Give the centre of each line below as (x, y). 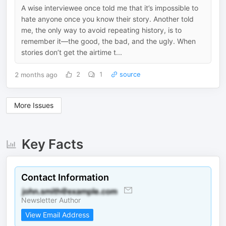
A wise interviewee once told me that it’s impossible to (110, 8)
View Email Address (57, 215)
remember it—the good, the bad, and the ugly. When (108, 41)
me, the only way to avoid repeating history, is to (101, 30)
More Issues (34, 105)
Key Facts (52, 144)
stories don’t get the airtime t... (72, 52)
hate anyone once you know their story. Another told (107, 19)
